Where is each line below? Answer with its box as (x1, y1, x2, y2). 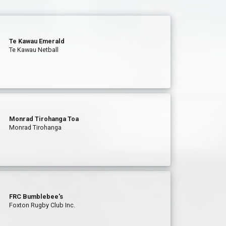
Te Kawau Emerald (9, 37, 65, 45)
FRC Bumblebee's (9, 193, 64, 200)
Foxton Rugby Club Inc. (9, 201, 76, 209)
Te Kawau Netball (9, 46, 59, 53)
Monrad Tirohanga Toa (9, 115, 79, 123)
